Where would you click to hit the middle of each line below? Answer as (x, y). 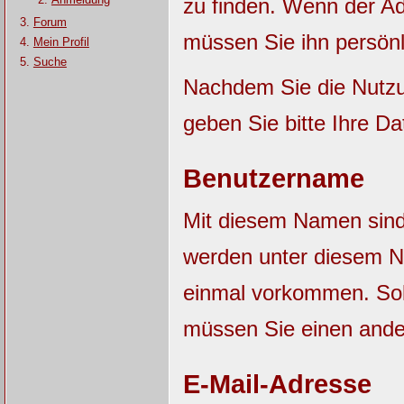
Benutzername (273, 179)
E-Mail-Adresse (277, 384)
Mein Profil (61, 42)
